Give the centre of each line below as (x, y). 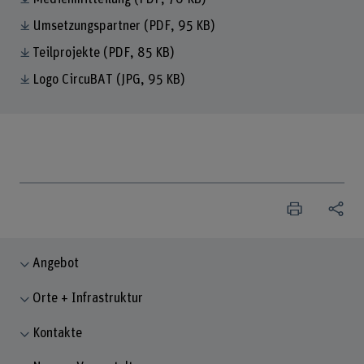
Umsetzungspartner (88, 26)
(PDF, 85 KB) (139, 52)
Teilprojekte (67, 52)
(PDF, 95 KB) (179, 26)
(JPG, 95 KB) (150, 79)
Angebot (56, 264)
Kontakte (58, 333)
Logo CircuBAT (74, 79)
